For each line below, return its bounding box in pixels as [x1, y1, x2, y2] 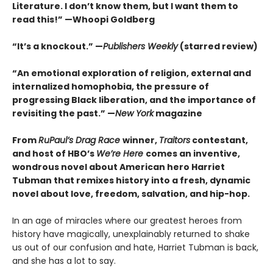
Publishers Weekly [103, 40, 178, 53]
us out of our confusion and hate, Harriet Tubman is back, [12, 241, 258, 254]
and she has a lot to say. [12, 255, 116, 268]
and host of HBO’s [12, 147, 96, 160]
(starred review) [178, 40, 258, 53]
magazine [154, 107, 202, 120]
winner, [122, 134, 159, 147]
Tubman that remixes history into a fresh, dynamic [12, 174, 250, 187]
